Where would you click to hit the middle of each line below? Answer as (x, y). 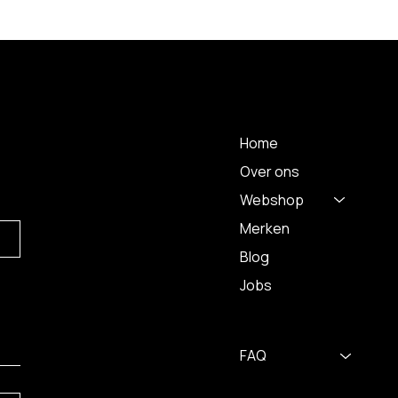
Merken (264, 228)
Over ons (269, 171)
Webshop (271, 199)
